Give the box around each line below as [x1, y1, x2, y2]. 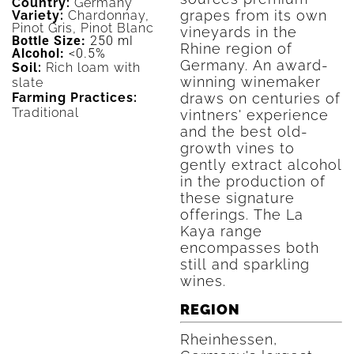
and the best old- [179, 123, 308, 140]
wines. [179, 273, 226, 289]
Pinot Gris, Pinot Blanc [12, 21, 154, 36]
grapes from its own [179, 7, 327, 24]
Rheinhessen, [179, 331, 277, 348]
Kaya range [179, 223, 262, 239]
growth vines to [179, 140, 295, 156]
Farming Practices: [12, 90, 137, 106]
